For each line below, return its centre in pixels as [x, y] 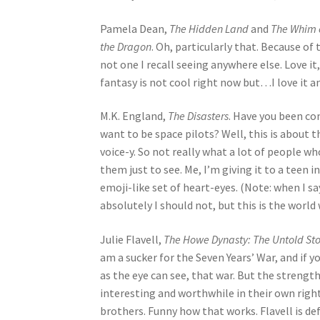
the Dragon [126, 46]
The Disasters [199, 116]
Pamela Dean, [135, 28]
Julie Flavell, [132, 240]
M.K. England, [134, 116]
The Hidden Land [210, 28]
